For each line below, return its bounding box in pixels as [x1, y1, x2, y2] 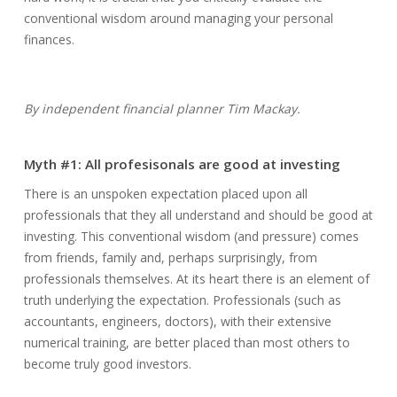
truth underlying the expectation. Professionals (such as [23, 292, 341, 308]
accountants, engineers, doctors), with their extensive [23, 313, 331, 330]
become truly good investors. [23, 355, 191, 372]
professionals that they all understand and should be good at [23, 206, 373, 223]
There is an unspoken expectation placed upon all [23, 185, 307, 202]
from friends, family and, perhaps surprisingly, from [23, 249, 317, 266]
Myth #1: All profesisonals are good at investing [23, 155, 340, 173]
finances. [23, 31, 74, 48]
